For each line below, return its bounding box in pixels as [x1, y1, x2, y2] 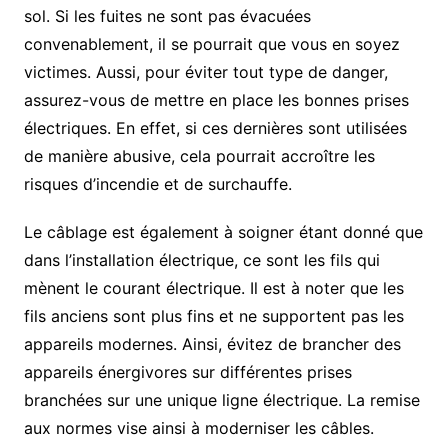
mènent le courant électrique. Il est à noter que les [23, 278, 404, 299]
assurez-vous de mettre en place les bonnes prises [23, 90, 409, 111]
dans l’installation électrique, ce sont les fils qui [23, 250, 380, 271]
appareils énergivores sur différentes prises [23, 362, 352, 383]
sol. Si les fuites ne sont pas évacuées [23, 6, 311, 27]
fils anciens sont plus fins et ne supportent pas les [23, 306, 404, 327]
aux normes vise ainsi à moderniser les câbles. [23, 418, 374, 439]
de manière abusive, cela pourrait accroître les [23, 146, 375, 167]
